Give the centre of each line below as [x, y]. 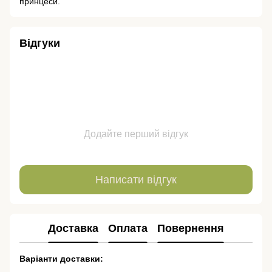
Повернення [191, 228]
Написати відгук [136, 179]
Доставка [73, 228]
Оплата [128, 228]
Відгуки [40, 43]
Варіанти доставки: [61, 259]
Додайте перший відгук [136, 134]
